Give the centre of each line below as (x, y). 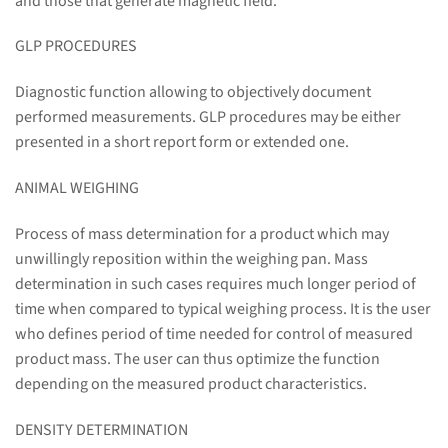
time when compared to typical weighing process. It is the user (223, 308)
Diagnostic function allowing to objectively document (193, 92)
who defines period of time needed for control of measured (214, 333)
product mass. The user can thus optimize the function (197, 358)
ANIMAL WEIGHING (77, 188)
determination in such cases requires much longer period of (215, 283)
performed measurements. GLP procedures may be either (208, 117)
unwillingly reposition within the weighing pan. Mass (191, 258)
